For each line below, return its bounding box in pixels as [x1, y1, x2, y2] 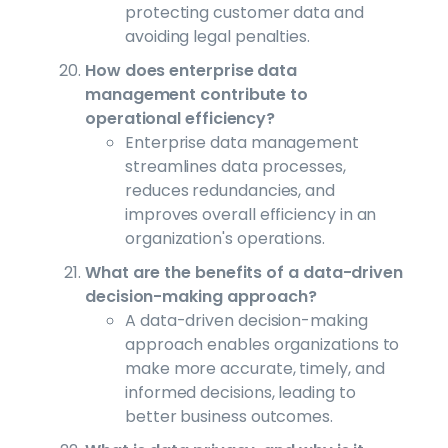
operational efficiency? [85, 106, 276, 130]
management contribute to [85, 82, 309, 106]
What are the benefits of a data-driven [85, 260, 403, 284]
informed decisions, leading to [125, 380, 356, 404]
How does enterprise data [85, 58, 298, 82]
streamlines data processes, [125, 154, 346, 178]
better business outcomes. [125, 404, 333, 428]
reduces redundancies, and [125, 178, 335, 202]
